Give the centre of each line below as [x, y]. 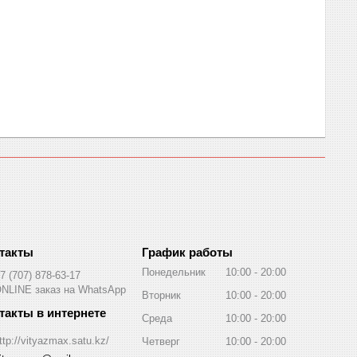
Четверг [161, 341]
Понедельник [174, 272]
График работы [187, 252]
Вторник [161, 295]
